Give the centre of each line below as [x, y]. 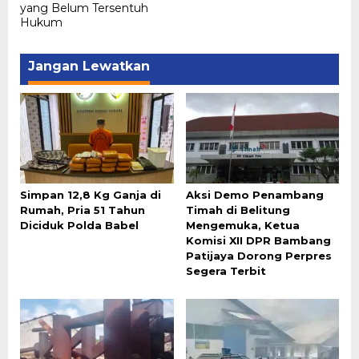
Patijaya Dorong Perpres [258, 256]
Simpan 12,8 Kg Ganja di [91, 195]
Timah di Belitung [238, 210]
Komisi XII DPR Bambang [258, 241]
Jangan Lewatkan [89, 66]
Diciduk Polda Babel [79, 226]
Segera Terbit [226, 271]
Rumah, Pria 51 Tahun [83, 210]
